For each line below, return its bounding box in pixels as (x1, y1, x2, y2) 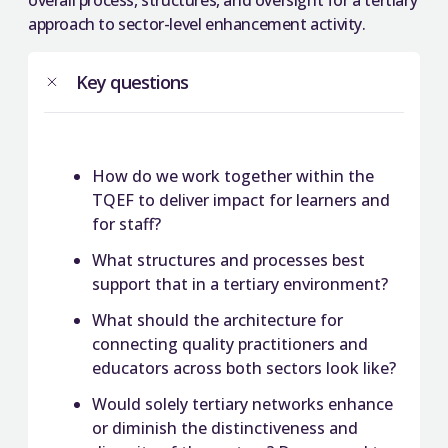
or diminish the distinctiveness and (92, 417, 358, 439)
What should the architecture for (92, 309, 343, 331)
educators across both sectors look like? (92, 357, 396, 379)
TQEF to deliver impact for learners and (92, 189, 390, 211)
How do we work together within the (92, 165, 374, 187)
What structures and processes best (92, 249, 365, 271)
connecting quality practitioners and (92, 333, 368, 355)
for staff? (92, 213, 161, 235)
